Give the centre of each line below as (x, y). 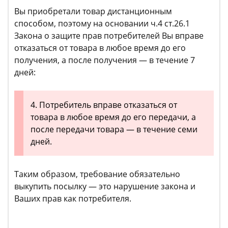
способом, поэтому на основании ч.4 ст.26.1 (102, 24)
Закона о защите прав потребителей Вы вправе (109, 36)
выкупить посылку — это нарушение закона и (105, 187)
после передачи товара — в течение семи (114, 130)
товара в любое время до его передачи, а (113, 117)
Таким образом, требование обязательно (97, 174)
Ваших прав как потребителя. (73, 199)
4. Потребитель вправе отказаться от (104, 105)
